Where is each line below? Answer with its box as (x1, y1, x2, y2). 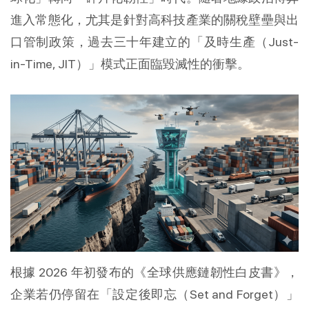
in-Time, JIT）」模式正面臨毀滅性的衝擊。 (10, 57, 250, 71)
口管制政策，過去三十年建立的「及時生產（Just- (10, 34, 299, 49)
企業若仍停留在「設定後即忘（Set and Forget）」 (10, 287, 299, 302)
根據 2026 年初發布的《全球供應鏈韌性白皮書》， (10, 265, 299, 280)
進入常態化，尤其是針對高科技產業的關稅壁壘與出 (10, 12, 299, 27)
